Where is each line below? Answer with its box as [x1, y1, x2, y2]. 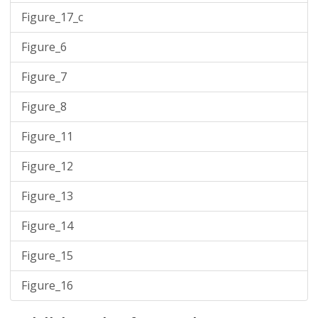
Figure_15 [21, 248, 73, 263]
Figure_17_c [21, 9, 83, 25]
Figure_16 [21, 278, 73, 293]
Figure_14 [21, 218, 73, 234]
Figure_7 [21, 69, 67, 84]
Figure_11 [21, 128, 73, 144]
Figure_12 [21, 158, 73, 174]
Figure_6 [21, 39, 67, 55]
